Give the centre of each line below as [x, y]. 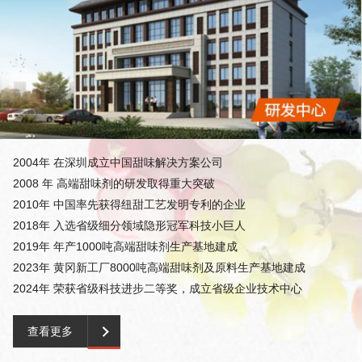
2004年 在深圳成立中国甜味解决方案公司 [118, 163]
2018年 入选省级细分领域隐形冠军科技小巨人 [129, 226]
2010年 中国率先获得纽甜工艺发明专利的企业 [129, 205]
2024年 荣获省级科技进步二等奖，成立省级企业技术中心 [158, 289]
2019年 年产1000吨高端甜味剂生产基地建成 [125, 247]
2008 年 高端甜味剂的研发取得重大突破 [114, 184]
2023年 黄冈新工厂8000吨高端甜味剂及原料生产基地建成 [159, 268]
